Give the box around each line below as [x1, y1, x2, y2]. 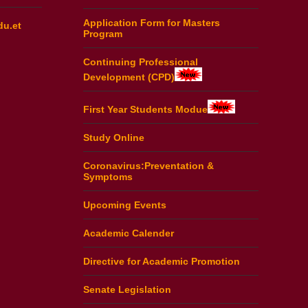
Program [83, 28, 122, 40]
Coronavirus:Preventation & [83, 159, 214, 171]
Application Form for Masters [83, 17, 220, 29]
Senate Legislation [83, 283, 171, 295]
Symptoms [83, 170, 133, 182]
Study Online [83, 131, 144, 143]
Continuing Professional [83, 56, 198, 68]
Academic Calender [83, 227, 174, 239]
